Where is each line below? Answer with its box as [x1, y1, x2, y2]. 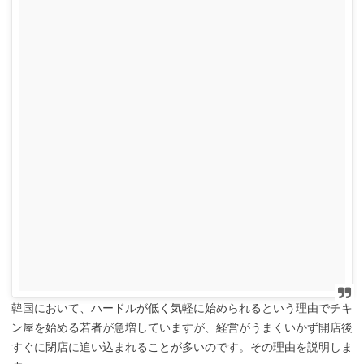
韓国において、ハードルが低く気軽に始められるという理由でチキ [11, 301, 353, 315]
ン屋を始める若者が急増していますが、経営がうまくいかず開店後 [11, 321, 353, 335]
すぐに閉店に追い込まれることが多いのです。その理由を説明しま [11, 340, 353, 354]
